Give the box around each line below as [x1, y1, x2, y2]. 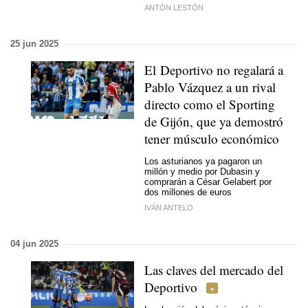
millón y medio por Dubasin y [144, 166, 260, 177]
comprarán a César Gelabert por [144, 176, 272, 187]
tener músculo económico [144, 130, 279, 147]
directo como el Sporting [144, 96, 275, 113]
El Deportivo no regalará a [144, 61, 283, 78]
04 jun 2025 [10, 239, 58, 249]
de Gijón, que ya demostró [144, 113, 283, 130]
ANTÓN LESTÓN [144, 3, 203, 12]
